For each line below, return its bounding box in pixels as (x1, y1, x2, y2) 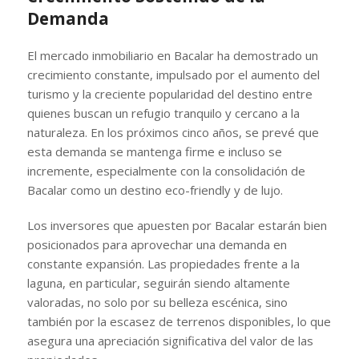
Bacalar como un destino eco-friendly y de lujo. (26, 181, 283, 198)
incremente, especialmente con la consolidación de (26, 162, 305, 179)
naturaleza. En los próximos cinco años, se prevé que (26, 123, 319, 140)
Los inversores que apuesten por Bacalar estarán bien (26, 216, 327, 233)
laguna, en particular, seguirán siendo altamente (26, 274, 290, 291)
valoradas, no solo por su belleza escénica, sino (26, 293, 288, 310)
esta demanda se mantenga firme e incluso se (26, 143, 282, 159)
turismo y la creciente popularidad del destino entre (26, 85, 313, 102)
